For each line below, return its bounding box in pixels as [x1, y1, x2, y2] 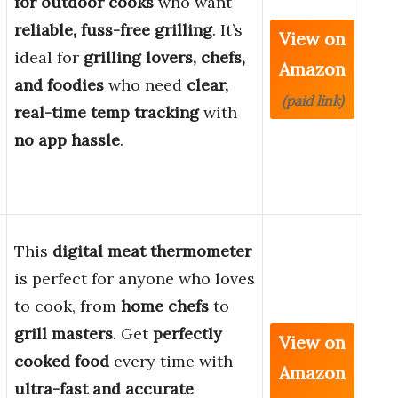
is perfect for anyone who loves [14, 268, 255, 290]
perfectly [153, 323, 222, 345]
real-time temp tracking [14, 102, 199, 123]
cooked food [14, 351, 109, 372]
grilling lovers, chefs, [84, 47, 245, 68]
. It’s [212, 20, 243, 41]
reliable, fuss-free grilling [14, 20, 212, 41]
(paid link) [281, 92, 344, 110]
